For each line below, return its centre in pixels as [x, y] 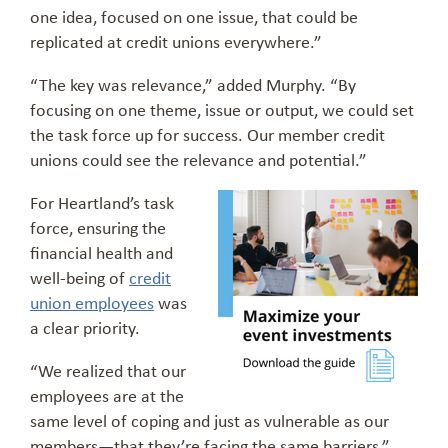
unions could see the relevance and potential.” [198, 159]
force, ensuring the [98, 227]
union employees [92, 302]
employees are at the [107, 395]
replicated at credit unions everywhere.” [176, 41]
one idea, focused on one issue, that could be [194, 16]
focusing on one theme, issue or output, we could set [222, 109]
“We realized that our [108, 370]
